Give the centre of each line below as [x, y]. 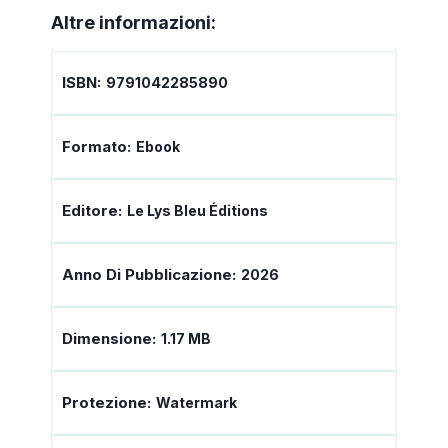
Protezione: [106, 403]
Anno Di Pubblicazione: [149, 275]
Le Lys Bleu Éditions [197, 211]
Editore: [92, 211]
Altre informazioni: [133, 23]
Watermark [196, 403]
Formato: [96, 147]
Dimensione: [109, 339]
